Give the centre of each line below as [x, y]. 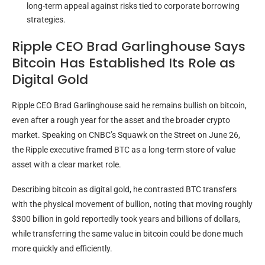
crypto [218, 120]
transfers [219, 190]
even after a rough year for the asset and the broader [109, 120]
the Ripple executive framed [63, 150]
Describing [32, 190]
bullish [195, 106]
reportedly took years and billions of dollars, [160, 219]
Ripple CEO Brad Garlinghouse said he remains [98, 106]
